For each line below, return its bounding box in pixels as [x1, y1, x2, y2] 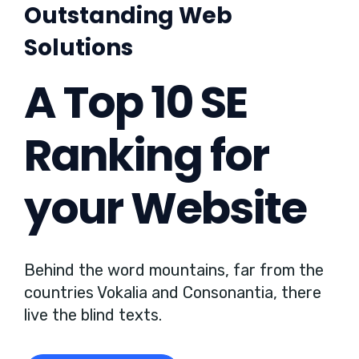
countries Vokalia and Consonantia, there [24, 283, 321, 302]
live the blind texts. [24, 305, 162, 325]
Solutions [24, 32, 133, 63]
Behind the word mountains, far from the [24, 260, 324, 280]
